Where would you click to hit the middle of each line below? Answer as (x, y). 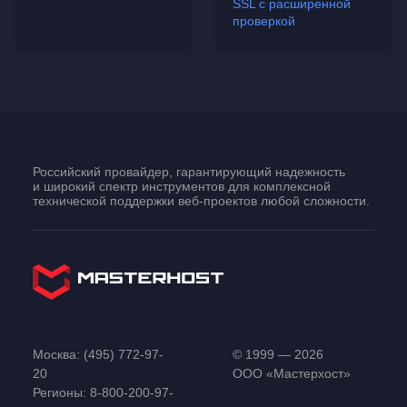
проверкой (264, 21)
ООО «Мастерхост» (292, 373)
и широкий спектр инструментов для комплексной (182, 186)
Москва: (58, 354)
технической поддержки (105, 201)
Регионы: (61, 392)
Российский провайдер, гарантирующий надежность (189, 172)
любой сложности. (313, 201)
